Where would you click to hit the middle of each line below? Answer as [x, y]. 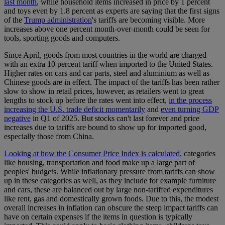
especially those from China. [49, 137]
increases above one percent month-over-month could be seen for [107, 29]
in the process [190, 100]
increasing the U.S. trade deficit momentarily [75, 109]
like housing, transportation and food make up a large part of [99, 163]
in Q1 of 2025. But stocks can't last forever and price [115, 119]
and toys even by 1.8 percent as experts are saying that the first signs [112, 11]
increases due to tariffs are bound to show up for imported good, [105, 128]
